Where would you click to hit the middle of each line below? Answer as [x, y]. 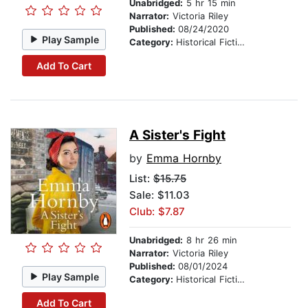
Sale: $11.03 [159, 195]
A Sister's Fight [177, 135]
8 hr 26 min [210, 240]
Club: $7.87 [157, 212]
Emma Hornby [184, 158]
